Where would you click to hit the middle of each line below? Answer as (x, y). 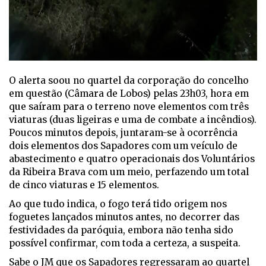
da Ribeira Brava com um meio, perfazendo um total (129, 172)
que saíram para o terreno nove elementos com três (129, 107)
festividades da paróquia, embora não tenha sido (121, 230)
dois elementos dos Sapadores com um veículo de (123, 146)
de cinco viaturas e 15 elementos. (84, 185)
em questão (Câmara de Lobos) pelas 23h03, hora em (129, 94)
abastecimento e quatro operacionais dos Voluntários (132, 159)
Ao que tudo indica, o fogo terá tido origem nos (118, 204)
